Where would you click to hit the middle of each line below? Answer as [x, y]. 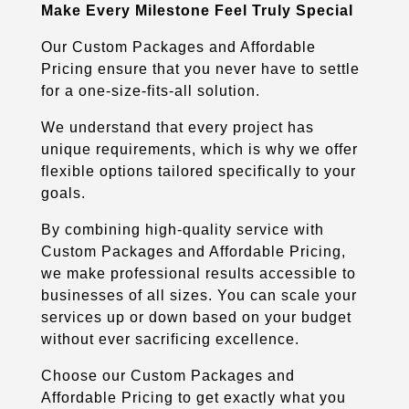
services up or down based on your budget [196, 317]
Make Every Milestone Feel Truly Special [197, 10]
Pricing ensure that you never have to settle [200, 68]
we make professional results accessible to [198, 273]
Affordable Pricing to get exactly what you [193, 397]
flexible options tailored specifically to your [198, 171]
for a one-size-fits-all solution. [150, 90]
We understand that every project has [177, 127]
